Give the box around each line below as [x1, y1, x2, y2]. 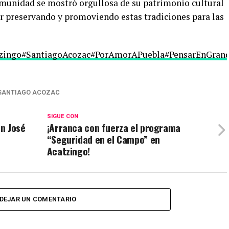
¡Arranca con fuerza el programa [47, 120, 180, 135]
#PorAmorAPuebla [90, 48, 165, 60]
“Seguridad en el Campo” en [47, 131, 160, 147]
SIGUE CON [47, 112, 78, 120]
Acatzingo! [47, 143, 90, 158]
